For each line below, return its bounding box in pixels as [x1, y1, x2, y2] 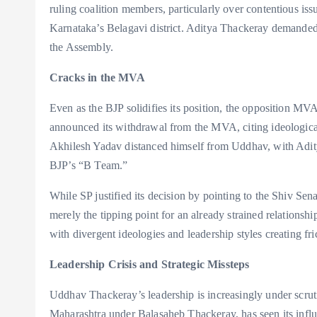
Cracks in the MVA [50, 71, 145, 84]
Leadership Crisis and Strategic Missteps [50, 258, 250, 271]
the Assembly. [50, 41, 114, 54]
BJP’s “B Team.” [50, 159, 128, 172]
